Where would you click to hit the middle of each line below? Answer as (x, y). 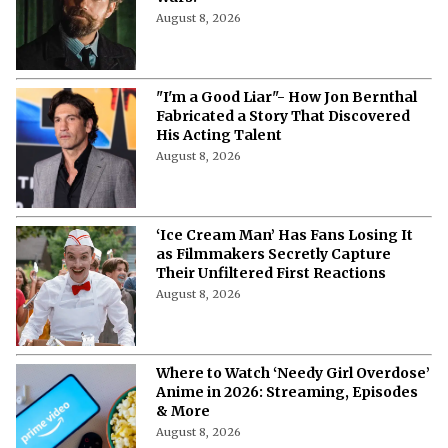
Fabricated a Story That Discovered (283, 116)
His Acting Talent (219, 135)
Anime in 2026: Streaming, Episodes (287, 392)
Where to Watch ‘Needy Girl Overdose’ (293, 373)
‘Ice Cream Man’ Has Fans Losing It (284, 235)
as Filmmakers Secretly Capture (273, 254)
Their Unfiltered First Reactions (271, 273)
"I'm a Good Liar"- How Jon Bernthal (286, 97)
